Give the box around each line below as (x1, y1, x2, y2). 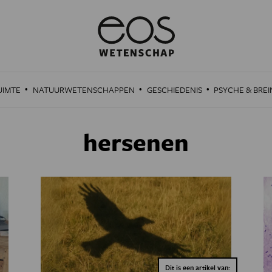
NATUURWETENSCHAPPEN (32, 83, 135, 96)
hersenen (83, 124, 189, 159)
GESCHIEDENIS (146, 83, 202, 96)
